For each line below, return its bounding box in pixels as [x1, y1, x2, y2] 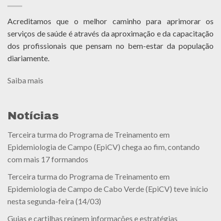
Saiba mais [7, 75, 43, 85]
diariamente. [7, 53, 49, 63]
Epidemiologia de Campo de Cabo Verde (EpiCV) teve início [7, 184, 208, 193]
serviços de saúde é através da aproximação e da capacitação [7, 28, 214, 38]
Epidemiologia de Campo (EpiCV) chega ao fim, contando [7, 142, 200, 152]
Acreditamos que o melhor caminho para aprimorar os [7, 16, 214, 26]
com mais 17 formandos [7, 154, 88, 164]
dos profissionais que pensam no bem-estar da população [7, 40, 214, 50]
